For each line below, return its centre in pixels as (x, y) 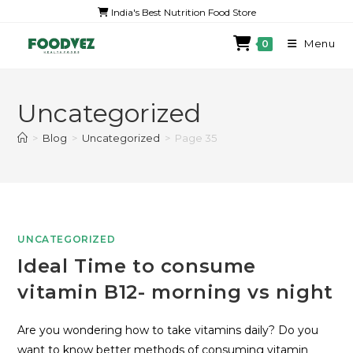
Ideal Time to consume (137, 266)
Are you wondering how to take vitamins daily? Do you (168, 330)
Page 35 (196, 138)
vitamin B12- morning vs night (175, 292)
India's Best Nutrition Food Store (182, 12)
